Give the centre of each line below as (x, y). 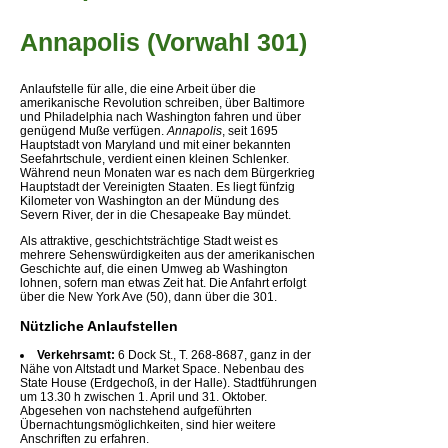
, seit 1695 (250, 130)
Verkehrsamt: (76, 354)
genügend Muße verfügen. (93, 130)
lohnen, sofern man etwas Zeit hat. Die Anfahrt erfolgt (163, 282)
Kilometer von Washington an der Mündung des (149, 200)
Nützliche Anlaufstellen (99, 325)
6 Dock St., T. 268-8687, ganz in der (213, 354)
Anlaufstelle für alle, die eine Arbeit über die (138, 88)
